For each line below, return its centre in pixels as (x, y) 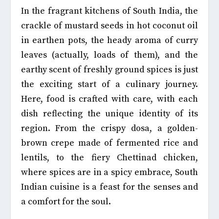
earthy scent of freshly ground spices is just (109, 69)
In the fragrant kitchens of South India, (103, 11)
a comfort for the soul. (66, 201)
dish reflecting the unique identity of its (109, 113)
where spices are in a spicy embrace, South (109, 172)
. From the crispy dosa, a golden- (123, 128)
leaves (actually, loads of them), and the (109, 55)
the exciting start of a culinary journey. (109, 84)
